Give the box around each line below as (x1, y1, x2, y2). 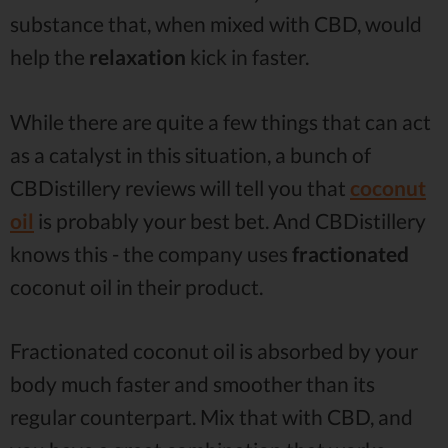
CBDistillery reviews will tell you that (10, 174, 350, 200)
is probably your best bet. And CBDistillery (34, 207, 426, 233)
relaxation (89, 44, 186, 70)
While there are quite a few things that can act (10, 108, 431, 134)
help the (10, 44, 89, 70)
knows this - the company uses (10, 240, 292, 266)
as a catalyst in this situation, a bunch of (10, 141, 371, 167)
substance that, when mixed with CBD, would (10, 11, 422, 37)
